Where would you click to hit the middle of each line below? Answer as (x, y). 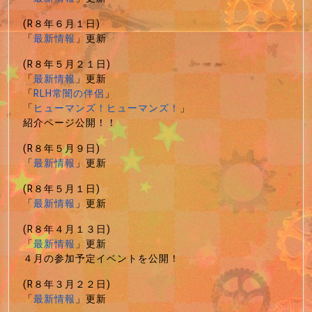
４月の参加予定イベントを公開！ (101, 258)
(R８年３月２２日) (67, 284)
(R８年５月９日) (62, 148)
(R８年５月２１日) (67, 64)
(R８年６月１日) (62, 24)
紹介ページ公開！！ (70, 123)
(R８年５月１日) (62, 189)
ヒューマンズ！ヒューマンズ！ (107, 108)
